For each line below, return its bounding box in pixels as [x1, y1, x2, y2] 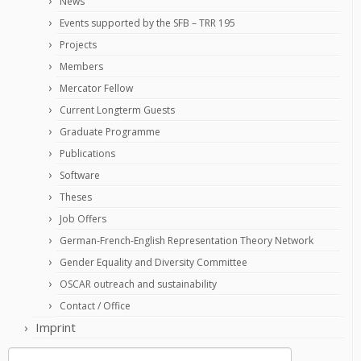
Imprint [35, 319, 76, 335]
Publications [60, 147, 115, 160]
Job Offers [60, 212, 106, 226]
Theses [60, 190, 92, 204]
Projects [60, 38, 97, 52]
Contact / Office [60, 299, 131, 313]
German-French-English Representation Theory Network [60, 234, 313, 247]
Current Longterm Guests [60, 103, 175, 117]
